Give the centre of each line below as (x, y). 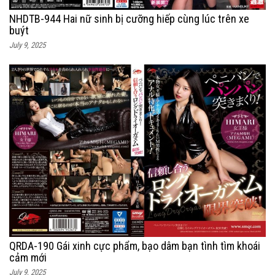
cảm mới (28, 258)
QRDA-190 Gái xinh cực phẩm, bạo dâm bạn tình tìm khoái (135, 246)
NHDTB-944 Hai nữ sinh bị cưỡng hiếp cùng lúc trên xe (129, 19)
